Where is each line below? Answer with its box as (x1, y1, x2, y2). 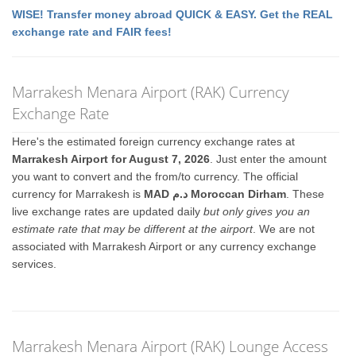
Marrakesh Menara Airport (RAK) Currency (12, 81, 290, 103)
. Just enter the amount (210, 153, 327, 165)
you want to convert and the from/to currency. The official (12, 170, 299, 183)
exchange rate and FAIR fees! (12, 25, 172, 38)
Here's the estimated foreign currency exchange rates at (12, 135, 296, 148)
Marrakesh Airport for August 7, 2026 (12, 153, 211, 165)
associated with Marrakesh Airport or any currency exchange (12, 240, 317, 253)
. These (286, 188, 325, 200)
